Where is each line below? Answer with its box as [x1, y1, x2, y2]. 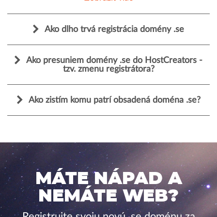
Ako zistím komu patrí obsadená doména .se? [28, 96, 201, 105]
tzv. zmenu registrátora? [62, 65, 155, 74]
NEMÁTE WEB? [38, 187, 179, 205]
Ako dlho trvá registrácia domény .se [45, 25, 184, 34]
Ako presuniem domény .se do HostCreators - [26, 56, 202, 65]
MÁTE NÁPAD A [35, 170, 182, 187]
